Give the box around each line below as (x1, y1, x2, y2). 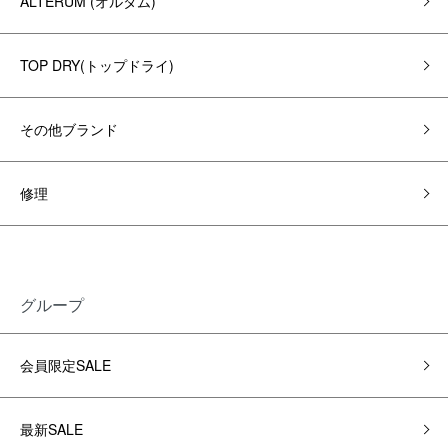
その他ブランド (20, 119, 118, 139)
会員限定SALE (20, 355, 111, 375)
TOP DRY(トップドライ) (20, 55, 174, 75)
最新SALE (20, 419, 83, 439)
